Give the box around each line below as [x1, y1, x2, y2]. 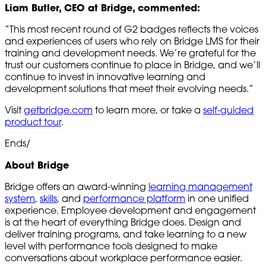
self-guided [203, 103, 254, 116]
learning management [148, 180, 252, 192]
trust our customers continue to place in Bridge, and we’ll [5, 58, 260, 71]
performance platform [83, 192, 185, 204]
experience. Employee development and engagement [5, 204, 256, 216]
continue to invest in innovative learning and [5, 70, 205, 83]
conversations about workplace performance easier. [5, 251, 242, 264]
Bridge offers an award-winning [5, 180, 148, 192]
